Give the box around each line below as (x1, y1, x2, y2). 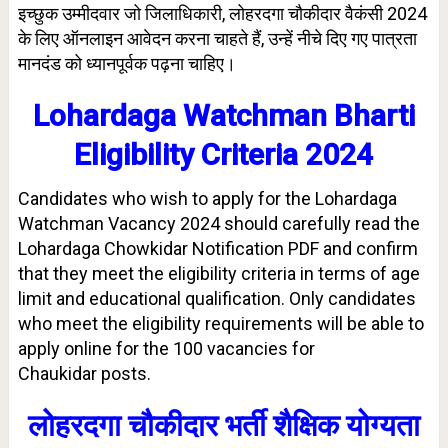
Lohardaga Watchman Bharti (32, 98, 415, 133)
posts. (100, 363, 151, 384)
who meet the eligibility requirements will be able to (17, 313, 424, 334)
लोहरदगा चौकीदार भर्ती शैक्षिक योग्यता (27, 408, 420, 443)
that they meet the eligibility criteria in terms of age (17, 263, 420, 284)
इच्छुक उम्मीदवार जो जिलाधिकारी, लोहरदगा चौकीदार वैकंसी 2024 (17, 3, 427, 24)
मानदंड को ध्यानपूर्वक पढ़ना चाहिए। (17, 53, 236, 74)
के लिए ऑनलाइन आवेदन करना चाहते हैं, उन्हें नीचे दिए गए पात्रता (17, 28, 417, 49)
